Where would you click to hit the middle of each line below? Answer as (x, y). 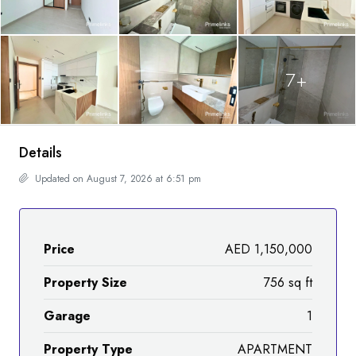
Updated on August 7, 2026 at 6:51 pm (116, 178)
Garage (67, 315)
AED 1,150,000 (269, 249)
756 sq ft (288, 282)
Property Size (85, 282)
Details (41, 152)
